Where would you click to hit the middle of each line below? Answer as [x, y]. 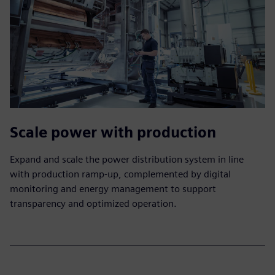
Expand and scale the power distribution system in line [127, 159]
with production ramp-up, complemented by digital [120, 174]
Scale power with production [113, 132]
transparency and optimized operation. [93, 203]
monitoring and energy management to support [113, 188]
